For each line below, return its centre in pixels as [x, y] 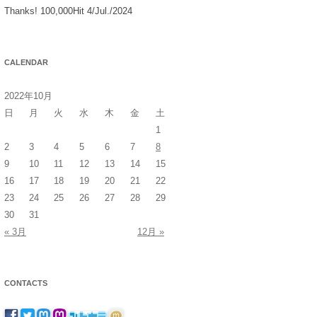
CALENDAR [26, 62]
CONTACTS [26, 283]
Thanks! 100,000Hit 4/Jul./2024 [68, 11]
